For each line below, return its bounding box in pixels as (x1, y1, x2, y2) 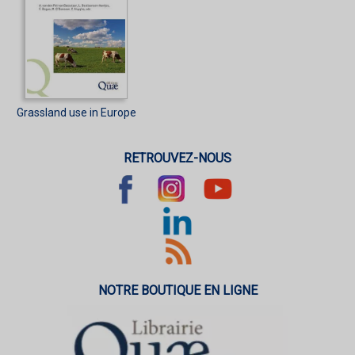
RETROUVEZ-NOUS (124, 150, 231, 166)
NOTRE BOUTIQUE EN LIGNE (97, 282, 258, 298)
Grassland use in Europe (16, 105, 136, 119)
